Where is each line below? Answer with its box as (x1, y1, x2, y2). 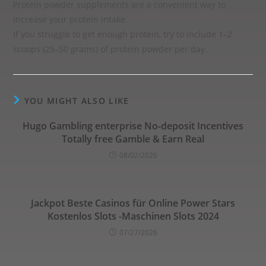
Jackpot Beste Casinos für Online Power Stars (31, 197, 235, 210)
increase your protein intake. (13, 14, 128, 25)
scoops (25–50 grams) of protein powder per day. (13, 43, 208, 55)
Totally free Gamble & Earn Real (62, 132, 204, 145)
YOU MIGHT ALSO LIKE (24, 95, 129, 106)
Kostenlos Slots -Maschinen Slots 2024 (47, 210, 219, 223)
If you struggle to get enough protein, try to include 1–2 (13, 28, 233, 40)
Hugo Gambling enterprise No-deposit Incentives (23, 119, 243, 132)
